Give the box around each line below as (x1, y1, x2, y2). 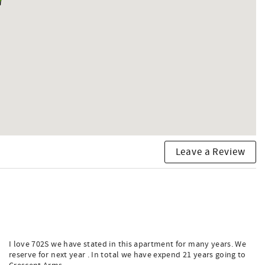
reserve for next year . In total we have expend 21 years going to (9, 250, 246, 261)
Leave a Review (175, 145, 245, 159)
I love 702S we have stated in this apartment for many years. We (9, 239, 247, 250)
